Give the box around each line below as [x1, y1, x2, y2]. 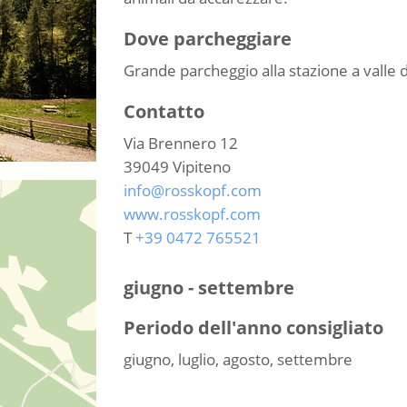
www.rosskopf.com [123, 203, 261, 224]
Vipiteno [172, 156, 231, 177]
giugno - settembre [123, 275, 294, 300]
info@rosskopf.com [123, 180, 262, 201]
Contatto [123, 99, 204, 124]
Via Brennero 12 [123, 133, 238, 154]
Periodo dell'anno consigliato [123, 315, 383, 340]
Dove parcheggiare [123, 26, 292, 51]
